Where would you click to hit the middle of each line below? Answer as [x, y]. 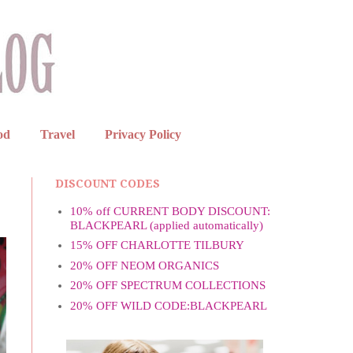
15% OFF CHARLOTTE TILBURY [157, 245]
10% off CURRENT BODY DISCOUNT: [170, 211]
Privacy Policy [143, 134]
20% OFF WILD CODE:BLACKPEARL [168, 305]
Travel [57, 134]
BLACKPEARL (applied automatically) [166, 225]
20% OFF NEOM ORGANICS [144, 265]
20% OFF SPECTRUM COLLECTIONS [167, 286]
